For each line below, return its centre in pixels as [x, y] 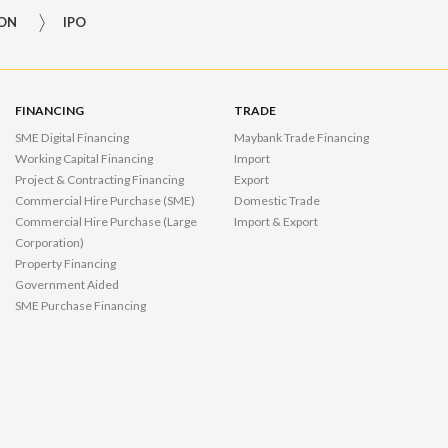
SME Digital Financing [71, 138]
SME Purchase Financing [80, 306]
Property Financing [65, 264]
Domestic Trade [276, 201]
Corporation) [49, 243]
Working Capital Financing [83, 159]
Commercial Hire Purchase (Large [105, 222]
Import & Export [275, 222]
